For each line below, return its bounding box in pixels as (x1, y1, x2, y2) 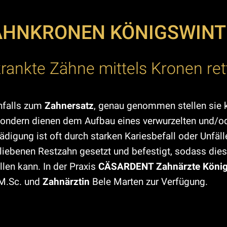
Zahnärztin (43, 176, 90, 187)
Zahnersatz (45, 100, 94, 111)
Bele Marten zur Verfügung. (90, 176, 208, 187)
